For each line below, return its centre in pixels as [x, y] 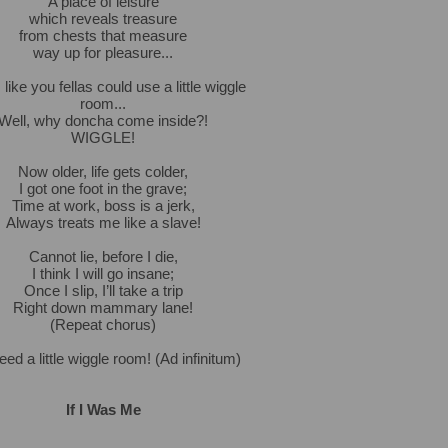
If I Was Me [103, 409]
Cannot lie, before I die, [103, 256]
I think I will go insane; [103, 273]
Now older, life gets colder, [103, 171]
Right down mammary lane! [103, 307]
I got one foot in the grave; [103, 188]
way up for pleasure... [103, 52]
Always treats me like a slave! [103, 222]
